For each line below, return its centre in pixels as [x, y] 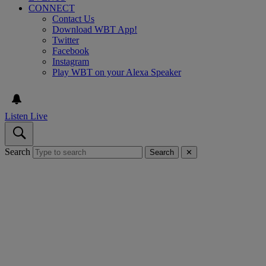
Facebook [71, 50]
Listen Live [26, 116]
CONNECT [52, 8]
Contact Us [73, 18]
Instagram [71, 61]
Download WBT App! [95, 29]
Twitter [66, 40]
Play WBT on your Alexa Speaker [117, 72]
